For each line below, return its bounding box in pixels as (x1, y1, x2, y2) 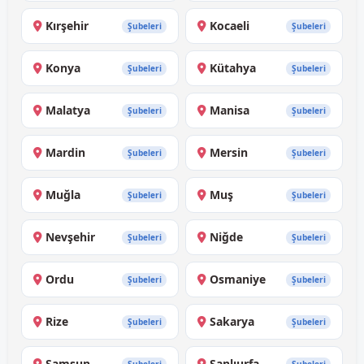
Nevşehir (45, 229, 95, 245)
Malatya (45, 102, 90, 119)
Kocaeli (210, 18, 249, 34)
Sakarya (210, 314, 254, 330)
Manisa (210, 102, 249, 119)
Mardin (45, 145, 85, 161)
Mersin (210, 145, 248, 161)
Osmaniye (210, 271, 266, 288)
